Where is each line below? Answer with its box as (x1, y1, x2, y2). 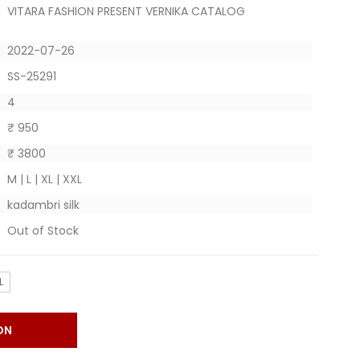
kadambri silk (7, 197, 80, 213)
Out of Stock (7, 223, 80, 239)
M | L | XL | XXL (7, 171, 83, 187)
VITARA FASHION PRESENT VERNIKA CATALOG (7, 3, 246, 19)
